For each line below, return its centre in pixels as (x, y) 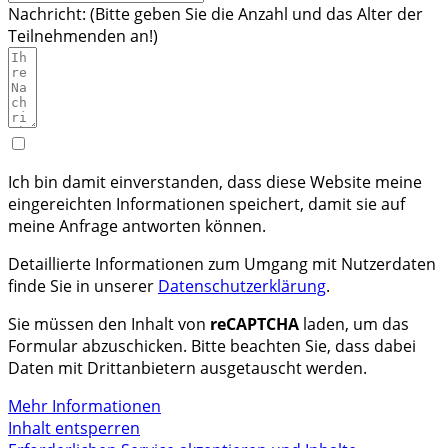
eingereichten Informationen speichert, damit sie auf (206, 204)
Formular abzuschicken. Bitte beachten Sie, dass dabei (212, 346)
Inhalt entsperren (74, 428)
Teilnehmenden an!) (83, 36)
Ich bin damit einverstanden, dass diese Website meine (215, 182)
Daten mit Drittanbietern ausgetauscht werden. (187, 368)
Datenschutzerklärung (242, 286)
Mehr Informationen (84, 406)
